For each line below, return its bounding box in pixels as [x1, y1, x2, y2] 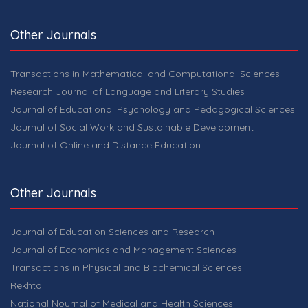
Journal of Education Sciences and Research [10, 225, 214, 238]
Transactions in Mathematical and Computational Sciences [10, 67, 280, 80]
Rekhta [10, 278, 42, 291]
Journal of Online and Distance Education [10, 138, 201, 151]
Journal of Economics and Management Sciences [10, 243, 236, 256]
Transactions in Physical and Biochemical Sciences [10, 261, 242, 274]
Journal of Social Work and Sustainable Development [10, 120, 254, 133]
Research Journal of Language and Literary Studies [10, 85, 245, 98]
